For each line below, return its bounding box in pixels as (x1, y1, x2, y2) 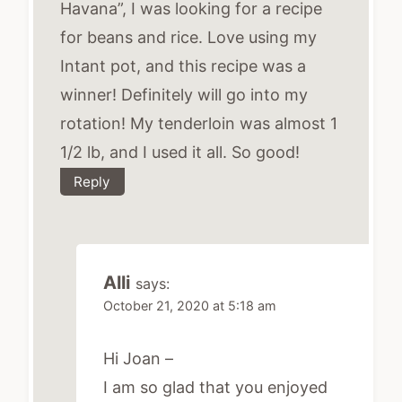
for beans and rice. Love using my (60, 27, 317, 47)
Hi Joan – (103, 348, 173, 368)
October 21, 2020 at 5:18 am (103, 297, 276, 313)
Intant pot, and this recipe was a (60, 56, 306, 75)
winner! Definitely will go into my (60, 84, 308, 104)
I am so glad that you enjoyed (103, 377, 328, 397)
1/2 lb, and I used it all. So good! (60, 142, 300, 162)
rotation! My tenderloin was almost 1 (60, 113, 337, 133)
